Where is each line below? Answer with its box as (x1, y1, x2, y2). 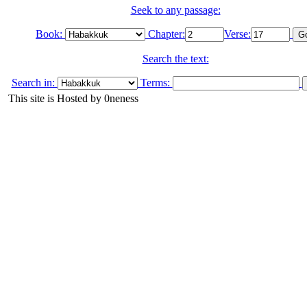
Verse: (224, 27, 251, 40)
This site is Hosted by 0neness (5, 93, 138, 104)
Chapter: (145, 27, 185, 40)
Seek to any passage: (130, 3, 221, 16)
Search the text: (142, 52, 209, 64)
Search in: (11, 76, 58, 88)
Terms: (137, 76, 173, 88)
